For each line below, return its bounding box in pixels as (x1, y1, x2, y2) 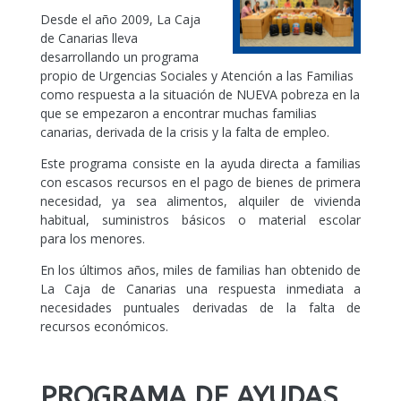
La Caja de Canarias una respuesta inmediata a (39, 280, 362, 298)
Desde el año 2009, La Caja (39, 11, 200, 29)
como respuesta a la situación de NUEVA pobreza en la (39, 86, 360, 104)
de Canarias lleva (39, 30, 138, 47)
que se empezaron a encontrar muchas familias (39, 105, 317, 123)
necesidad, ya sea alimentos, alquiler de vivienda (39, 192, 362, 210)
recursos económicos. (39, 318, 168, 336)
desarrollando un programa (39, 48, 199, 66)
